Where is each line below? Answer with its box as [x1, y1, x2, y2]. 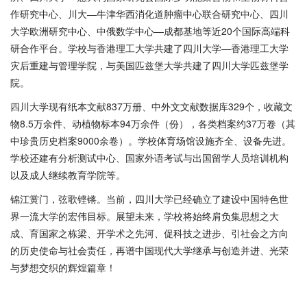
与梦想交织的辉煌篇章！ [10, 260, 116, 274]
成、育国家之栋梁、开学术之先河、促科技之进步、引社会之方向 [10, 226, 288, 240]
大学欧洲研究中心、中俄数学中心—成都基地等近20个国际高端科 [10, 24, 290, 38]
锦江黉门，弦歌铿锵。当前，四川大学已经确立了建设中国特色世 [10, 192, 288, 206]
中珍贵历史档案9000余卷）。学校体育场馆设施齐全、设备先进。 [10, 134, 291, 147]
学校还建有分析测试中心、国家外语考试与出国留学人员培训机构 [10, 151, 288, 164]
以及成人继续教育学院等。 [10, 168, 125, 182]
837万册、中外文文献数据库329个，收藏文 [106, 99, 293, 113]
